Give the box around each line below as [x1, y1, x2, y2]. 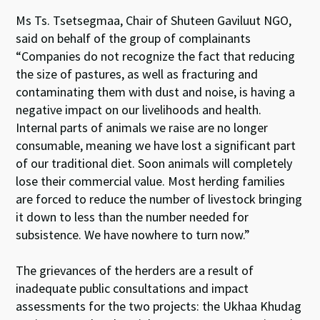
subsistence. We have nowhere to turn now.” [16, 226, 251, 243]
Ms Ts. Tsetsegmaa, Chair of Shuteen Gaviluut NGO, [16, 12, 292, 29]
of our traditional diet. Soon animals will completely [16, 155, 293, 171]
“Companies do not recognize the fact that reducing [16, 48, 296, 64]
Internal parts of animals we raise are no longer [16, 119, 269, 136]
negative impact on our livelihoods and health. [16, 101, 262, 118]
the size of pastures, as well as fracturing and [16, 66, 259, 82]
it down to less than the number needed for [16, 209, 249, 225]
